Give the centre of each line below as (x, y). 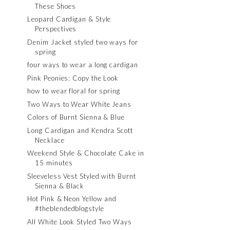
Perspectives (56, 29)
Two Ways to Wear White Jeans (79, 104)
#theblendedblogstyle (70, 208)
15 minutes (54, 163)
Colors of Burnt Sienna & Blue (76, 117)
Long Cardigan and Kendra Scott (80, 130)
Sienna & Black (60, 186)
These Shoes (55, 6)
